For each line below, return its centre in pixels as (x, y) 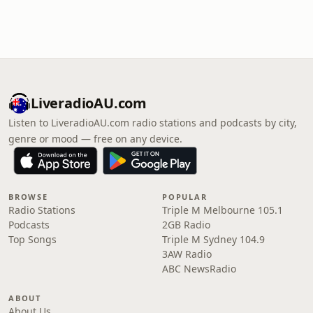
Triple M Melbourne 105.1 (223, 210)
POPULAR (185, 197)
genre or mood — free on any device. (95, 139)
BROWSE (28, 197)
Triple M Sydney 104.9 (213, 239)
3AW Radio (187, 254)
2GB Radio (186, 225)
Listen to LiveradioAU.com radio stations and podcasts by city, (153, 123)
